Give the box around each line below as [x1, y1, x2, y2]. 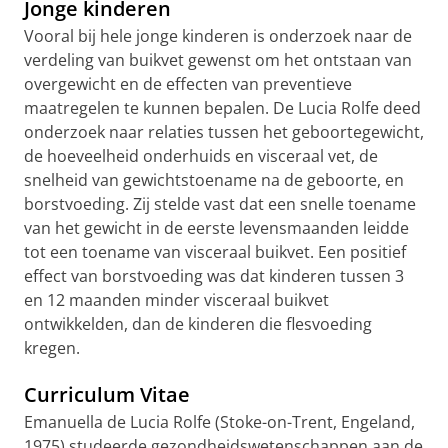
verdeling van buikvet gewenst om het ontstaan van [24, 49, 412, 71]
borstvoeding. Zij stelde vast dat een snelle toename [24, 193, 416, 215]
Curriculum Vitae [24, 381, 190, 408]
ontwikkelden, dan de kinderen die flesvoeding [24, 313, 372, 335]
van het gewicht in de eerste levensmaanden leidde [24, 217, 409, 239]
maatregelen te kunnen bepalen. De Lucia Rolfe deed [24, 97, 421, 119]
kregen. [24, 337, 80, 359]
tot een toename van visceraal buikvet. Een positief [24, 241, 406, 263]
